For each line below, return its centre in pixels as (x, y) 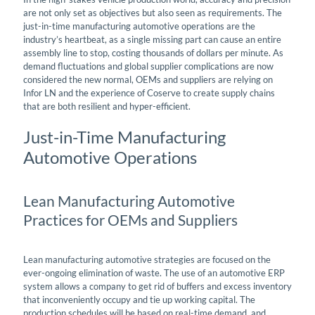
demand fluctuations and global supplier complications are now (148, 66)
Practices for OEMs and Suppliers (130, 219)
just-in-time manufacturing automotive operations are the (139, 26)
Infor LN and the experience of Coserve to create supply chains (149, 92)
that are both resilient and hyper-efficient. (107, 106)
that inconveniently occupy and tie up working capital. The (139, 299)
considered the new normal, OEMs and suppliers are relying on (148, 79)
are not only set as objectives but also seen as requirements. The (153, 12)
